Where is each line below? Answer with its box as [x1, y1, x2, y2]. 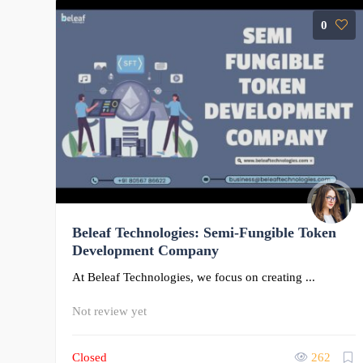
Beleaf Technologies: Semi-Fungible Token [72, 224, 336, 241]
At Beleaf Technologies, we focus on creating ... [72, 270, 315, 284]
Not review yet [72, 304, 147, 318]
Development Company [72, 241, 219, 258]
